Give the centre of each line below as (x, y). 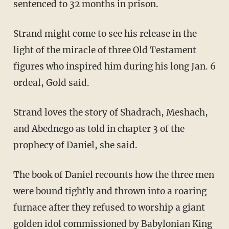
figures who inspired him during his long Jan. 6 (114, 66)
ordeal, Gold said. (51, 83)
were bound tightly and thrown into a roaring (110, 191)
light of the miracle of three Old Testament (105, 50)
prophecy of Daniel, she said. (75, 145)
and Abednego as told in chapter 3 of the (99, 129)
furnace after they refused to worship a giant (109, 207)
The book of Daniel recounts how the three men (16, 175)
